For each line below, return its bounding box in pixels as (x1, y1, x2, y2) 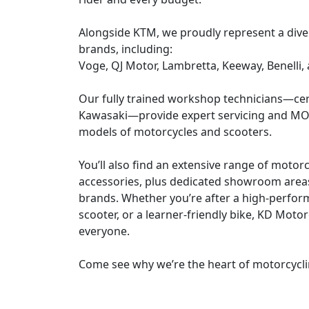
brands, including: (79, 41, 172, 57)
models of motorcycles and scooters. (79, 124, 272, 139)
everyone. (79, 223, 130, 239)
